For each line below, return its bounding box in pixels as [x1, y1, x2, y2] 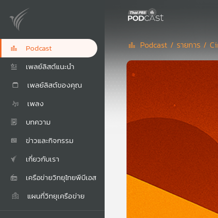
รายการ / [177, 39, 210, 51]
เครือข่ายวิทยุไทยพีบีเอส [26, 172, 97, 183]
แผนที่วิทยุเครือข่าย [24, 190, 85, 201]
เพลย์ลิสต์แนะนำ [23, 61, 75, 72]
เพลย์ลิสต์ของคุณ [24, 79, 83, 91]
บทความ [23, 116, 51, 127]
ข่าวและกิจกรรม [23, 135, 74, 146]
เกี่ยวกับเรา [23, 153, 60, 164]
